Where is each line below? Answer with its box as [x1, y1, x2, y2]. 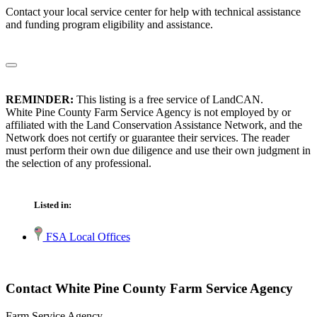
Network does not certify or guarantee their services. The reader [6, 132, 289, 144]
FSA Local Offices [42, 231, 130, 243]
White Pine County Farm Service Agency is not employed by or [6, 106, 291, 119]
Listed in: [34, 200, 71, 211]
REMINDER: [6, 93, 74, 106]
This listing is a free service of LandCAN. [74, 93, 263, 106]
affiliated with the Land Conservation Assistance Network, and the [6, 119, 302, 132]
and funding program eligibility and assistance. [6, 18, 213, 31]
